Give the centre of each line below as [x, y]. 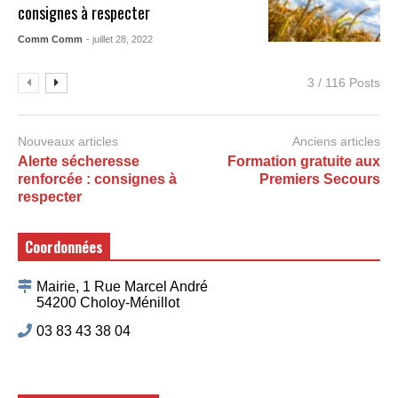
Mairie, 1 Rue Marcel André [122, 286]
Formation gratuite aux [304, 161]
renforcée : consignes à [97, 179]
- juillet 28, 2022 [120, 39]
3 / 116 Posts [344, 82]
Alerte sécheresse [79, 161]
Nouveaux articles [68, 141]
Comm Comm [51, 39]
